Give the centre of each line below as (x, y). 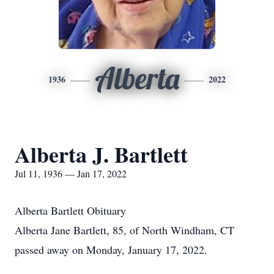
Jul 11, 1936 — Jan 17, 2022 (71, 173)
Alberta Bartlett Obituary (70, 210)
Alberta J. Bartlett (101, 154)
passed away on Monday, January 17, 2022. (111, 250)
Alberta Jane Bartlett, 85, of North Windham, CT (124, 230)
